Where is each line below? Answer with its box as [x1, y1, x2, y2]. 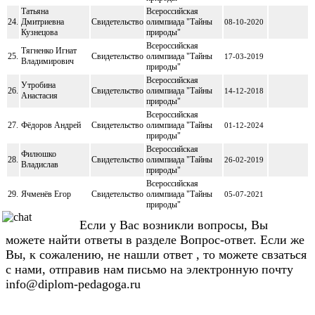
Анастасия [21, 90, 58, 101]
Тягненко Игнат [21, 45, 77, 56]
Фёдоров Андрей [21, 120, 81, 130]
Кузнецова [21, 27, 58, 37]
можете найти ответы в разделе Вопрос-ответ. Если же [6, 232, 304, 247]
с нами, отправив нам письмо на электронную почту [6, 262, 293, 276]
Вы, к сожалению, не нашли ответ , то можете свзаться [6, 247, 307, 262]
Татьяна [21, 6, 49, 16]
